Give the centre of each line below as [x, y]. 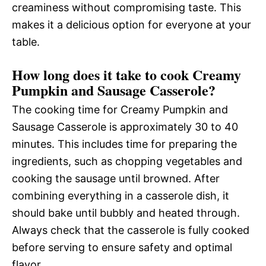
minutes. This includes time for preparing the [124, 144]
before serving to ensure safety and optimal [122, 247]
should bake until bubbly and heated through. [126, 213]
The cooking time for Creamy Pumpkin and [120, 110]
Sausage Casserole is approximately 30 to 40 [125, 127]
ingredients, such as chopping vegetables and [127, 161]
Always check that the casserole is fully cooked [131, 230]
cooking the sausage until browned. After [116, 178]
